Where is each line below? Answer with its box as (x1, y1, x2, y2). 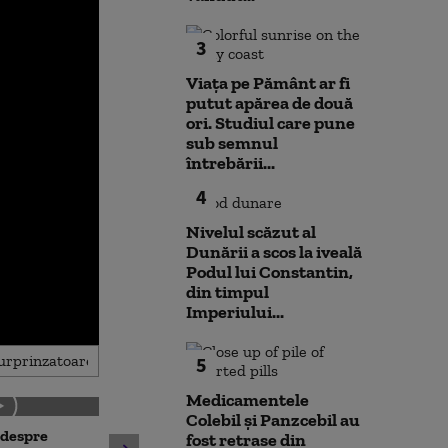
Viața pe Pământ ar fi (186, 72, 350, 94)
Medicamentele (186, 389, 309, 411)
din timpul (186, 281, 269, 303)
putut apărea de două (186, 92, 353, 114)
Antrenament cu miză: (119, 425, 277, 445)
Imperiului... (186, 301, 284, 323)
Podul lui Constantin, (186, 261, 353, 283)
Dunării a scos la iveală (186, 241, 362, 263)
